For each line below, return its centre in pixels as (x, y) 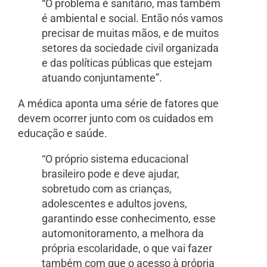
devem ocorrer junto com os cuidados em (116, 118)
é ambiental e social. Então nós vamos (132, 18)
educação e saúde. (63, 133)
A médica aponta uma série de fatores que (118, 103)
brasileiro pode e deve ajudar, (111, 173)
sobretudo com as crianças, (107, 188)
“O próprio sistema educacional (115, 159)
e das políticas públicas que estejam (127, 63)
